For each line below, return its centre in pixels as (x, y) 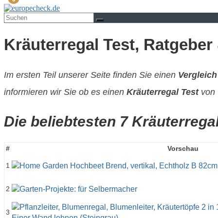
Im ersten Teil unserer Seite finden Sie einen (91, 75)
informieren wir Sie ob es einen (65, 92)
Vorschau (183, 148)
